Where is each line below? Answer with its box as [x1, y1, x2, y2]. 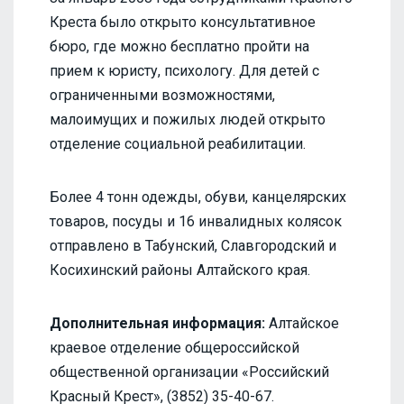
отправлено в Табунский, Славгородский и [50, 236, 336, 254]
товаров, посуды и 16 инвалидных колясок [50, 212, 342, 230]
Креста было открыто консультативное [50, 13, 316, 31]
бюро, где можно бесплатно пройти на [50, 37, 309, 55]
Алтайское [265, 314, 339, 332]
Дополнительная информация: [50, 314, 265, 332]
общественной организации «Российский [50, 363, 329, 381]
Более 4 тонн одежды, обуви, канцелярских [50, 188, 346, 206]
